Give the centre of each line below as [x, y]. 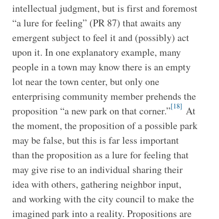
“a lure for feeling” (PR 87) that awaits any [97, 22]
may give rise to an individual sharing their [97, 169]
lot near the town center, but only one [86, 81]
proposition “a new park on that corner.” [91, 110]
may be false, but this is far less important [95, 140]
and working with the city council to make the [103, 198]
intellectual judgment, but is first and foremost [105, 8]
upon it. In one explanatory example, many [96, 52]
